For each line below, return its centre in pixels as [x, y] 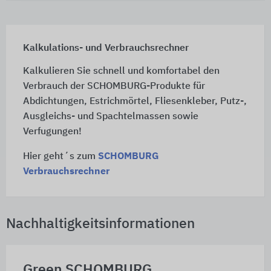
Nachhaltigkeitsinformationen [100, 224]
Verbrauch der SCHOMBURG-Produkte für [114, 86]
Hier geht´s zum [60, 156]
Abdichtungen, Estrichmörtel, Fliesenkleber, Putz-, [135, 101]
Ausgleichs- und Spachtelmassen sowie [110, 116]
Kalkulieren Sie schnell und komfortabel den [121, 71]
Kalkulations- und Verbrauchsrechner [106, 48]
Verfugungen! [52, 132]
